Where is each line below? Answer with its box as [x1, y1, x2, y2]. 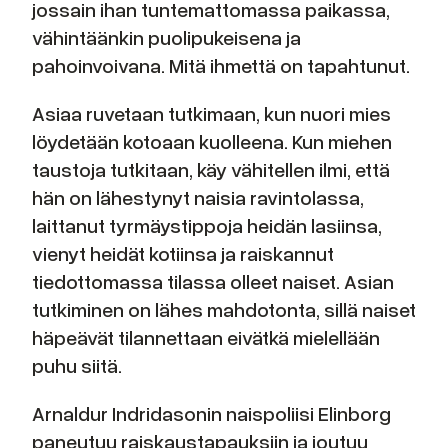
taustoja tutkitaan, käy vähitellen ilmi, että [32, 157, 390, 182]
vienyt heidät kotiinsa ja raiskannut [32, 241, 334, 266]
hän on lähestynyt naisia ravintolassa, [32, 185, 364, 210]
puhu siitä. [32, 353, 122, 378]
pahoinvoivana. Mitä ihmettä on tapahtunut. [32, 53, 410, 78]
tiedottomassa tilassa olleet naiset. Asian [32, 269, 394, 294]
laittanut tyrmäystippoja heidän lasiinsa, [32, 213, 382, 238]
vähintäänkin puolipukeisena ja [32, 25, 301, 50]
